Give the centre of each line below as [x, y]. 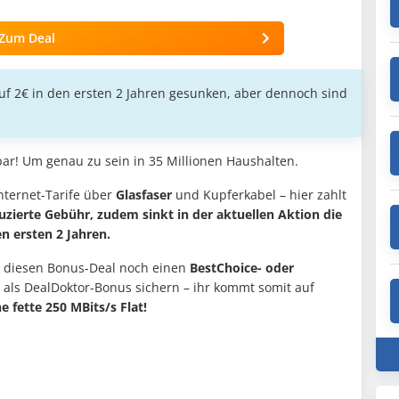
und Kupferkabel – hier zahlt [259, 195]
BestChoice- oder [242, 268]
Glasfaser [144, 195]
